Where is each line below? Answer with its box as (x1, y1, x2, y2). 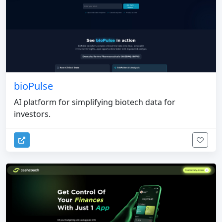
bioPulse (14, 79, 53, 93)
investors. (14, 108, 51, 119)
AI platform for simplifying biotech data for (14, 96, 175, 108)
